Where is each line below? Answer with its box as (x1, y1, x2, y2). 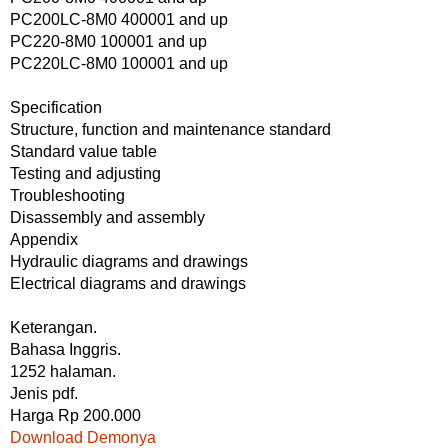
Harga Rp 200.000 (10, 407, 141, 425)
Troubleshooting (10, 187, 125, 205)
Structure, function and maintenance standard (10, 121, 331, 139)
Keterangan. (10, 319, 97, 337)
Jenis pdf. (10, 385, 78, 403)
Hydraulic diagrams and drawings (10, 253, 248, 271)
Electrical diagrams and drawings (10, 275, 246, 293)
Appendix (10, 231, 78, 249)
